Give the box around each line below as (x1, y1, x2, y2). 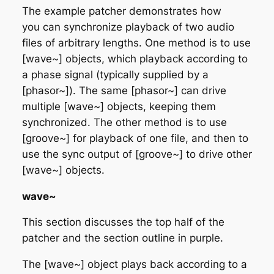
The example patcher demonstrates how (21, 4, 221, 17)
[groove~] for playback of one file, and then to (21, 131, 248, 144)
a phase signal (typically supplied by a (21, 68, 209, 81)
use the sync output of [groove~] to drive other (21, 147, 252, 160)
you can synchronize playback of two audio (21, 20, 234, 33)
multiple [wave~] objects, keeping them (21, 100, 216, 113)
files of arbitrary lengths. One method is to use (21, 36, 251, 49)
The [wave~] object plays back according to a (21, 258, 247, 271)
